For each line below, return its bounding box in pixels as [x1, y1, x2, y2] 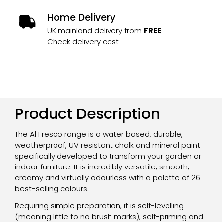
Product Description [15, 103, 160, 124]
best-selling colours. [15, 183, 89, 194]
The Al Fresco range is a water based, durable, [15, 128, 183, 139]
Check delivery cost [47, 36, 119, 47]
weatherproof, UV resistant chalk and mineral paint [15, 139, 200, 150]
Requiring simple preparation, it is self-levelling [15, 200, 184, 211]
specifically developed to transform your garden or [15, 150, 201, 161]
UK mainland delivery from [47, 25, 144, 36]
